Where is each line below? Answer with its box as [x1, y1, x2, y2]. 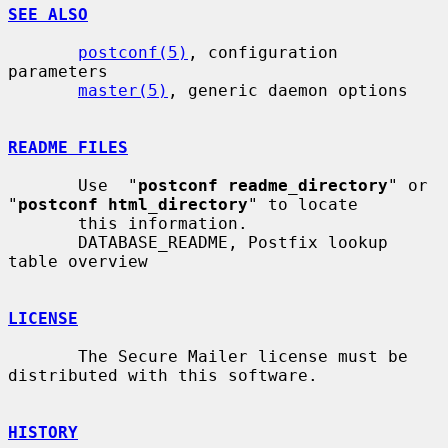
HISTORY [8, 422, 78, 442]
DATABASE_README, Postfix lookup [8, 232, 78, 252]
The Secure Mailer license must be [8, 346, 78, 366]
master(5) [78, 80, 168, 100]
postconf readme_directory [138, 175, 388, 195]
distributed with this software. [8, 365, 318, 385]
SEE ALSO [8, 4, 88, 24]
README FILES [8, 137, 128, 157]
